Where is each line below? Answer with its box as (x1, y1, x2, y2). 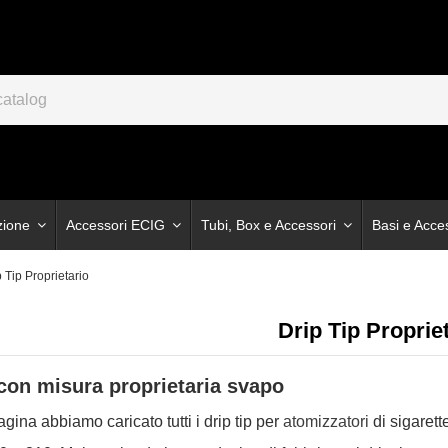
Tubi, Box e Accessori (201, 217, 340, 233)
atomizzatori (283, 412, 369, 430)
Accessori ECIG (66, 217, 169, 233)
